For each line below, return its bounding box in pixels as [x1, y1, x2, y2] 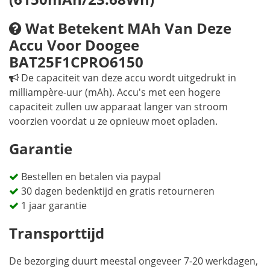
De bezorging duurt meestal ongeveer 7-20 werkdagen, [9, 254, 258, 268]
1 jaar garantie [19, 199, 87, 212]
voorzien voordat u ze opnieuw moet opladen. [9, 115, 218, 128]
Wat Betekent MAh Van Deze [22, 18, 231, 38]
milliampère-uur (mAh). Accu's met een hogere [9, 86, 221, 99]
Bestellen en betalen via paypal [19, 170, 161, 183]
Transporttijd [9, 223, 104, 243]
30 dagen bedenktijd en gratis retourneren [19, 184, 215, 198]
